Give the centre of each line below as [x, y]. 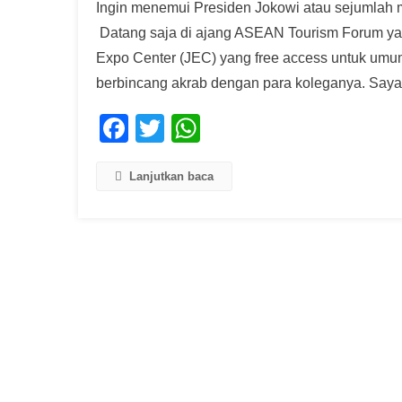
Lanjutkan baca [171, 176]
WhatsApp [267, 128]
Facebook [192, 128]
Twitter [207, 128]
